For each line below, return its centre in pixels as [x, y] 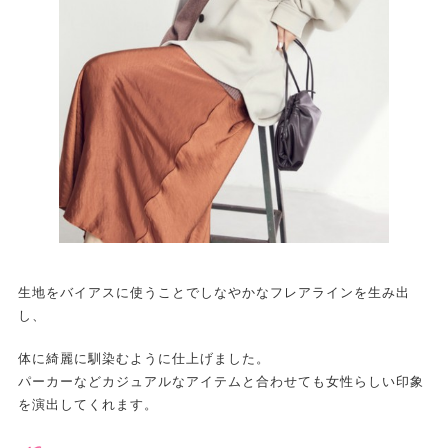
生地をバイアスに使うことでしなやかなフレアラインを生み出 [213, 292]
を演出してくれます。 [87, 404]
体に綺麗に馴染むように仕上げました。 [143, 358]
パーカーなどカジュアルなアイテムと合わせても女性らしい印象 [220, 381]
